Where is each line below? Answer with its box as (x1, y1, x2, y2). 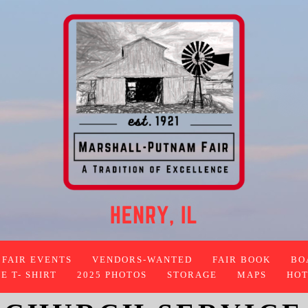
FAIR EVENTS (2, 255, 72, 265)
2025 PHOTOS (76, 270, 147, 280)
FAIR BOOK (212, 255, 271, 265)
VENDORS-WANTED (92, 255, 192, 265)
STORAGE (166, 270, 217, 280)
